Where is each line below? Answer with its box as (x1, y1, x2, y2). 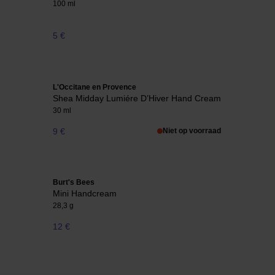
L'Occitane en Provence (53, 82, 136, 91)
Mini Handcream (53, 188, 117, 199)
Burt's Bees (53, 178, 95, 187)
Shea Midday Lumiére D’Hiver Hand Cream (53, 93, 221, 103)
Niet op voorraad (163, 126, 221, 135)
